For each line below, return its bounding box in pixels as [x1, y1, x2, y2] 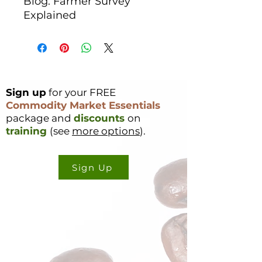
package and [6, 112, 74, 124]
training [6, 125, 50, 137]
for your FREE [46, 87, 118, 98]
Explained [23, 9, 76, 22]
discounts [74, 112, 127, 124]
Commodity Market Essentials [6, 99, 160, 111]
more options [72, 125, 140, 137]
